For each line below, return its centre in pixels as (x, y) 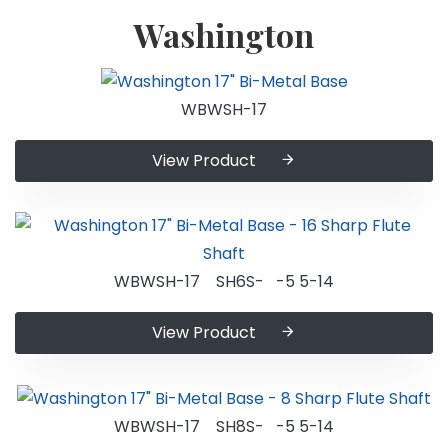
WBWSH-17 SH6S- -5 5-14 (224, 282)
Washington (224, 35)
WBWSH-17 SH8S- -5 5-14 (224, 426)
